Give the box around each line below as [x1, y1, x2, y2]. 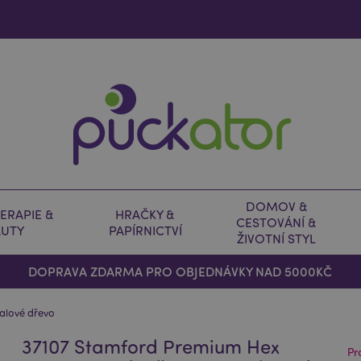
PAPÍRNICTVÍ [108, 222, 182, 239]
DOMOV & [245, 198, 308, 214]
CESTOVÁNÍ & [236, 214, 317, 230]
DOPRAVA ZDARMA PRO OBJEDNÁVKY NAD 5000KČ [28, 263, 333, 280]
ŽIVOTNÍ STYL [237, 230, 316, 247]
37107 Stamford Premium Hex [22, 334, 280, 359]
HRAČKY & [115, 206, 175, 222]
